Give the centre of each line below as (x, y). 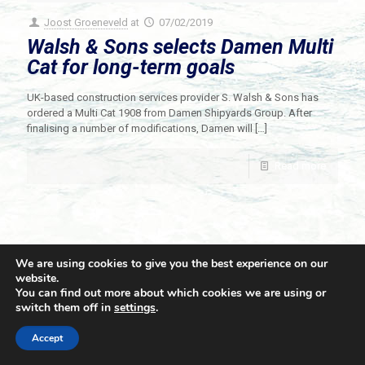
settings (135, 308)
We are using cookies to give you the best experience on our (172, 264)
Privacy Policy (279, 330)
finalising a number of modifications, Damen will (140, 129)
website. (37, 278)
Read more (300, 166)
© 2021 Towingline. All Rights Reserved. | (151, 330)
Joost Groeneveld (86, 23)
